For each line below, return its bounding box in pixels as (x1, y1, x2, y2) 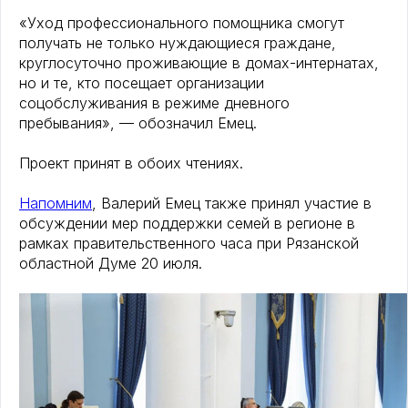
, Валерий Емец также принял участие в (92, 194, 372, 213)
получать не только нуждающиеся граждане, (19, 34, 336, 53)
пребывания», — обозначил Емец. (19, 114, 257, 133)
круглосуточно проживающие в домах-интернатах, (19, 54, 379, 73)
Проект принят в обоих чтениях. (19, 154, 243, 173)
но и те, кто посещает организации (19, 74, 264, 93)
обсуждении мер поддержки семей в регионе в (19, 214, 355, 233)
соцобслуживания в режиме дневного (19, 94, 290, 113)
